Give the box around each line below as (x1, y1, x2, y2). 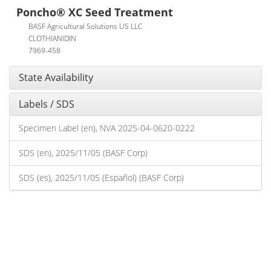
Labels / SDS (19, 97, 74, 111)
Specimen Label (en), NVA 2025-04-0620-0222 (19, 122, 195, 134)
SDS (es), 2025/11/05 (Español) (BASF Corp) (19, 172, 184, 183)
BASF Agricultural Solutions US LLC (28, 21, 142, 31)
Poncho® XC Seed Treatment (16, 5, 173, 19)
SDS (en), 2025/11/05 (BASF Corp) (19, 147, 148, 158)
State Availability (19, 71, 93, 84)
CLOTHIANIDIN (28, 33, 76, 43)
